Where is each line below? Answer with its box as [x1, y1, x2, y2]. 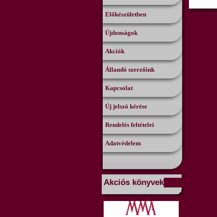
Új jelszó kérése [105, 103, 147, 110]
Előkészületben [105, 11, 146, 18]
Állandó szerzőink [105, 66, 155, 73]
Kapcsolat [105, 84, 133, 92]
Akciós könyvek [104, 178, 164, 187]
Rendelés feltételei [105, 121, 154, 128]
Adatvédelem [105, 139, 141, 147]
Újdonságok [105, 29, 138, 36]
